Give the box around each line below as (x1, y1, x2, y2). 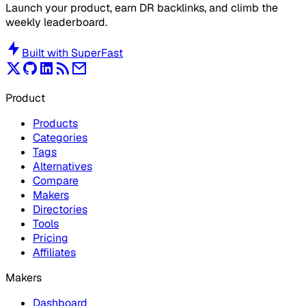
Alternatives (33, 159, 92, 174)
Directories (33, 202, 87, 217)
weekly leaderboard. (5, 15, 107, 30)
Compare (33, 173, 79, 189)
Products (33, 116, 78, 131)
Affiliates (33, 245, 76, 260)
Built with (22, 46, 68, 61)
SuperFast (71, 46, 123, 61)
